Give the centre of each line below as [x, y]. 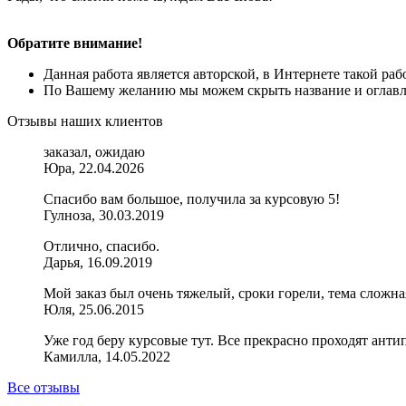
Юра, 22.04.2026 [94, 169]
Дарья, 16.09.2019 [98, 263]
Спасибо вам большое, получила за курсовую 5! [192, 199]
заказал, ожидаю [94, 152]
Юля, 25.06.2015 [94, 310]
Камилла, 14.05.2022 [107, 357]
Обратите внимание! [75, 43]
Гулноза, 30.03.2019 [104, 216]
